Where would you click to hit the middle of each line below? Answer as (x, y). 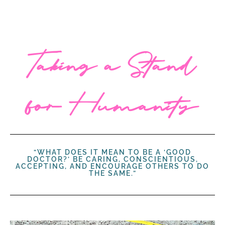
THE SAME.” (113, 174)
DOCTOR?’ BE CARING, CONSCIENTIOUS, (113, 159)
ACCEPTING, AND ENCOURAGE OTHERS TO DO (113, 166)
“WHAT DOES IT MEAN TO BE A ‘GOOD (113, 152)
